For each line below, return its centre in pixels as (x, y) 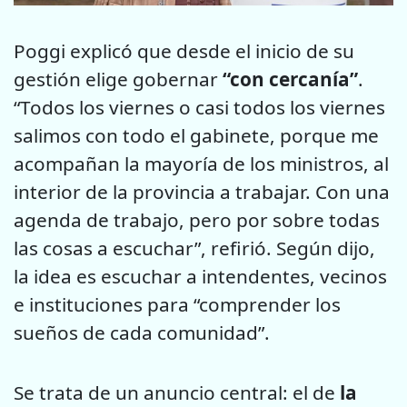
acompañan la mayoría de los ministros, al (201, 164)
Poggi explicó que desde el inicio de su (184, 51)
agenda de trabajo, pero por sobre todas (197, 220)
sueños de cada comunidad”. (142, 333)
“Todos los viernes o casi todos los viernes (199, 108)
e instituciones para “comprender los (177, 305)
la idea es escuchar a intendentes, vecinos (200, 277)
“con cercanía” (290, 79)
